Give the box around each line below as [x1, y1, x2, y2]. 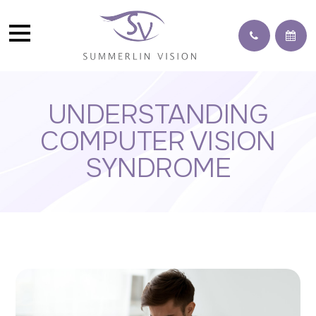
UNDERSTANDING [47, 97, 269, 132]
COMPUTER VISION [40, 124, 276, 159]
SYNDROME [85, 151, 231, 186]
